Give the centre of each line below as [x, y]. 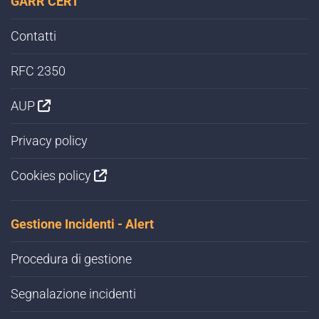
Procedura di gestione [71, 259]
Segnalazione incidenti [73, 294]
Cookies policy [52, 176]
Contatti [33, 36]
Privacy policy [49, 141]
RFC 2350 [38, 71]
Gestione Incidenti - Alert [82, 224]
